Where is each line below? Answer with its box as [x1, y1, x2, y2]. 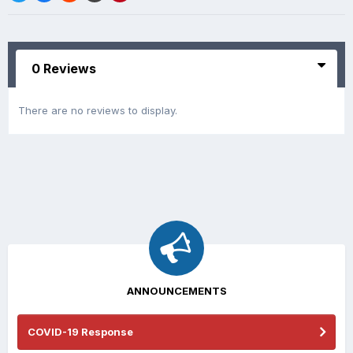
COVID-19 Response [28, 325, 133, 339]
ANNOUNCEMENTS [126, 284, 227, 298]
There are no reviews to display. [18, 104, 177, 117]
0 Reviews [32, 61, 96, 77]
